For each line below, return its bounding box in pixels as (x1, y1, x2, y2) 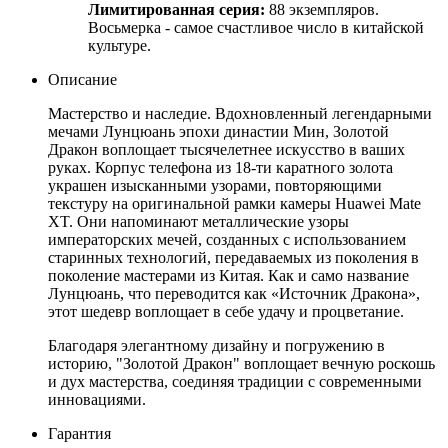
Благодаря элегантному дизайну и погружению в (48, 336, 385, 354)
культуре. (88, 36, 151, 54)
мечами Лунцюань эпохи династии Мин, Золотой (48, 122, 389, 140)
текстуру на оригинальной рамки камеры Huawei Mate (48, 194, 421, 212)
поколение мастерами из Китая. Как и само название (48, 266, 409, 284)
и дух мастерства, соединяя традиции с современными (48, 372, 422, 390)
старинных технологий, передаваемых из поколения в (48, 248, 419, 266)
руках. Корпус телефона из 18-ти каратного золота (48, 158, 393, 176)
